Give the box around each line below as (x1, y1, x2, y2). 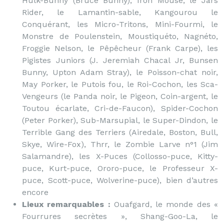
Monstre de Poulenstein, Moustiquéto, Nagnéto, (22, 31, 218, 41)
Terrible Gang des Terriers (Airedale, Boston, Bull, (22, 127, 218, 137)
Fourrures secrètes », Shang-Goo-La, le (22, 211, 218, 221)
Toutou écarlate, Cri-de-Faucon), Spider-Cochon (22, 103, 218, 113)
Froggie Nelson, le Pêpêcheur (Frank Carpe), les (22, 43, 218, 53)
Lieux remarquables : (22, 199, 110, 209)
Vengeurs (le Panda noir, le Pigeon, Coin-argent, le (22, 91, 218, 101)
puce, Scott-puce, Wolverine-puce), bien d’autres (22, 175, 218, 185)
